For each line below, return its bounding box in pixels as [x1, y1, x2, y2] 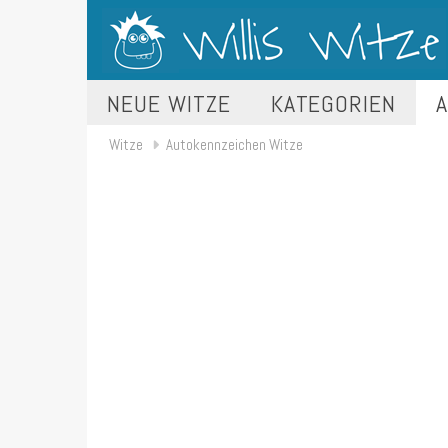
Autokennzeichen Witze [166, 135, 303, 154]
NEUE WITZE [107, 88, 231, 119]
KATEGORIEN [270, 88, 397, 119]
